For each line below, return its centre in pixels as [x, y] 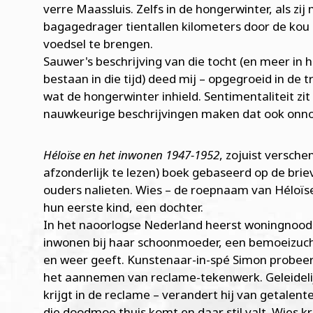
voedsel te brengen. [98, 43]
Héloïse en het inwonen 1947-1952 [131, 154]
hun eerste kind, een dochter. [123, 207]
